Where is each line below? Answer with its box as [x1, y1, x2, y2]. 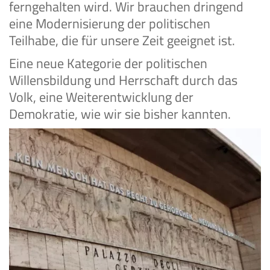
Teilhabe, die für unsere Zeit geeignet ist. [9, 30, 235, 51]
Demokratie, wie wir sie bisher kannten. [9, 104, 231, 125]
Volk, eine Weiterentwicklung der [9, 87, 193, 108]
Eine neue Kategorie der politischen [9, 53, 207, 74]
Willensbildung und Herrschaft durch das [9, 70, 237, 91]
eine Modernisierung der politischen [9, 13, 210, 34]
